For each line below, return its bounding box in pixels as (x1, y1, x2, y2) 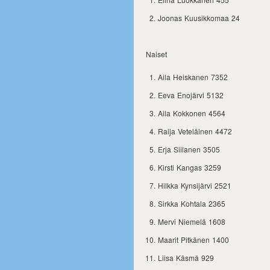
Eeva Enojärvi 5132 (158, 90, 224, 100)
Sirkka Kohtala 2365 (158, 198, 225, 209)
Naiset (146, 49, 167, 59)
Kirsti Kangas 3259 (158, 162, 221, 172)
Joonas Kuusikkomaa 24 (158, 13, 240, 23)
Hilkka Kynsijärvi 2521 (158, 180, 231, 190)
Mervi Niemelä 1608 (158, 216, 225, 227)
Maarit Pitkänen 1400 (158, 234, 229, 245)
